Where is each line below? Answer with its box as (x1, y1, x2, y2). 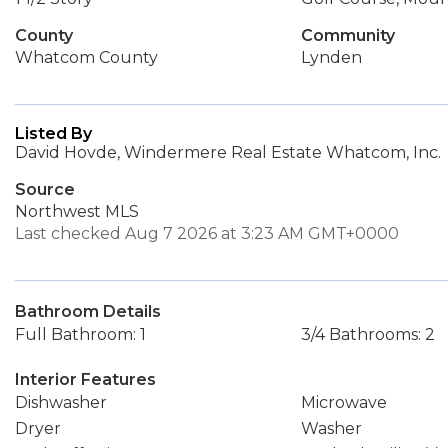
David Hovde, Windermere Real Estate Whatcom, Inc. (15, 143, 441, 162)
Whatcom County (15, 48, 158, 67)
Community (300, 26, 395, 45)
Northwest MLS (15, 202, 139, 221)
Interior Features (15, 370, 156, 389)
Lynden (300, 48, 362, 67)
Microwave (300, 393, 387, 412)
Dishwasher (15, 393, 107, 412)
